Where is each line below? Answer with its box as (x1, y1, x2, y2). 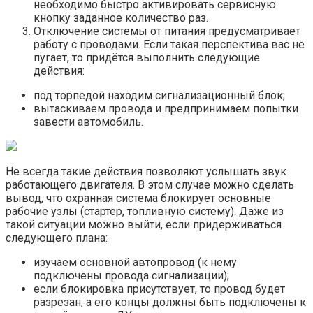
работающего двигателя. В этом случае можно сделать (6, 178, 294, 192)
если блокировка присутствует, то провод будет (34, 282, 285, 296)
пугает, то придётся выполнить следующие (34, 51, 260, 65)
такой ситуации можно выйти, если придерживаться (6, 218, 282, 232)
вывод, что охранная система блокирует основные (6, 191, 271, 205)
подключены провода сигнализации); (34, 269, 229, 283)
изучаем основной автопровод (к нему (34, 256, 237, 270)
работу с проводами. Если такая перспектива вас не (34, 38, 305, 52)
